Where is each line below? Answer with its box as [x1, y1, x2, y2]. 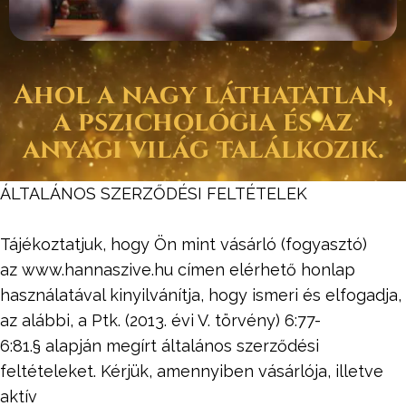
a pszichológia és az [53, 103, 353, 140]
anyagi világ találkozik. [22, 130, 384, 168]
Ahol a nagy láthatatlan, [13, 76, 393, 113]
